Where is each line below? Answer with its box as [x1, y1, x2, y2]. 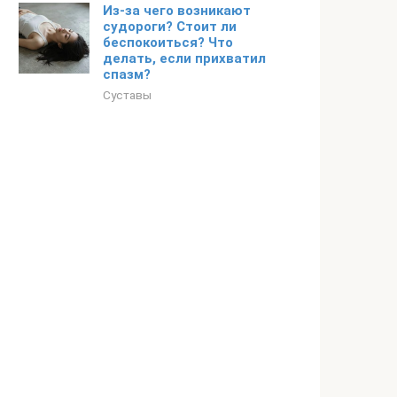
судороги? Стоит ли [103, 19, 237, 35]
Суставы [103, 88, 152, 102]
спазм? [103, 66, 151, 82]
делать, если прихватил [103, 51, 266, 66]
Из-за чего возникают [103, 3, 251, 19]
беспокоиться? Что [103, 35, 233, 51]
